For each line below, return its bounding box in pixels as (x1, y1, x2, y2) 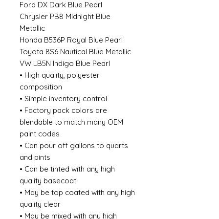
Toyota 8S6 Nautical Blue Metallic (20, 47, 131, 56)
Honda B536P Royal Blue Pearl (20, 35, 123, 44)
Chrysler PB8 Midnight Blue (20, 12, 110, 21)
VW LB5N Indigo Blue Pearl (20, 59, 110, 68)
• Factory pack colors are (20, 106, 107, 115)
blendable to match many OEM (20, 117, 123, 127)
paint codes (20, 129, 60, 138)
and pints (20, 153, 50, 162)
